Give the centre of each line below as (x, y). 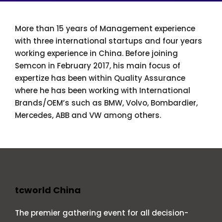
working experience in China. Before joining (96, 53)
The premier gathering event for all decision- (102, 213)
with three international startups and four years (109, 41)
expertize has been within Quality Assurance (100, 78)
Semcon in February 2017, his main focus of (98, 65)
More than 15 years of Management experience (105, 28)
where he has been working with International (103, 90)
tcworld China (48, 190)
